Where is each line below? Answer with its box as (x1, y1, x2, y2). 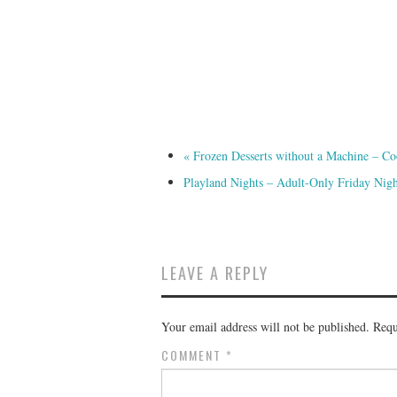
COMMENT (161, 345, 226, 364)
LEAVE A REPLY (161, 260, 269, 284)
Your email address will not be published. (161, 317, 370, 335)
